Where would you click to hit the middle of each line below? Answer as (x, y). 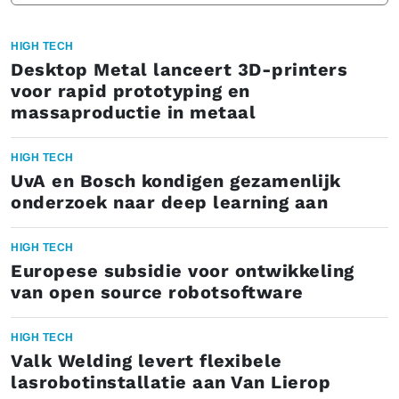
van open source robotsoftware (157, 292)
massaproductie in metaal (133, 112)
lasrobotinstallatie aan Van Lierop (171, 382)
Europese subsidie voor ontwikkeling (183, 271)
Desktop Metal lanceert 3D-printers (179, 69)
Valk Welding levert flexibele (147, 361)
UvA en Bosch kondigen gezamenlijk (176, 181)
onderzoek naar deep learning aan (169, 202)
